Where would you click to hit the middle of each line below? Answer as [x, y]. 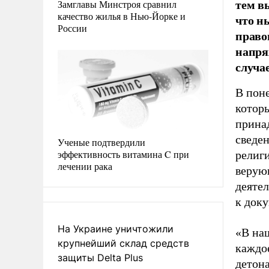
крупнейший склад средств [123, 243]
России [72, 28]
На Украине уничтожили [116, 228]
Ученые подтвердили [101, 142]
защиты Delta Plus [100, 257]
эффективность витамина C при [123, 154]
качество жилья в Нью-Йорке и [122, 16]
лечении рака [85, 166]
